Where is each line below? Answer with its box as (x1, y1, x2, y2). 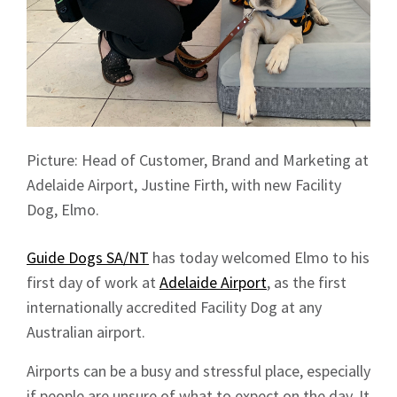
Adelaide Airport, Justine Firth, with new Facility (27, 175, 341, 196)
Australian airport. (27, 322, 145, 343)
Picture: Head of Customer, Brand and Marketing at (27, 150, 369, 171)
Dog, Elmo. (27, 199, 103, 221)
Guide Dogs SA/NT (27, 247, 149, 269)
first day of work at (27, 272, 160, 293)
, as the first (267, 272, 346, 293)
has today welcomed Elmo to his (149, 247, 370, 269)
